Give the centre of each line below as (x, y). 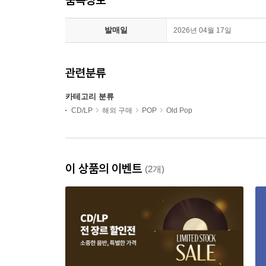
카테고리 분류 (90, 96)
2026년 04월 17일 (202, 30)
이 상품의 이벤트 (105, 168)
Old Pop (179, 110)
